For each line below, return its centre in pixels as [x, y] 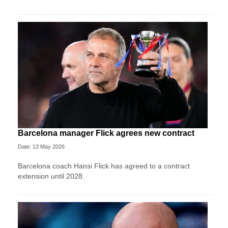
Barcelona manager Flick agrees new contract [106, 133]
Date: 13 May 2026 [41, 147]
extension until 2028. [51, 176]
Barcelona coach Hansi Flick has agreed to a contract [104, 166]
